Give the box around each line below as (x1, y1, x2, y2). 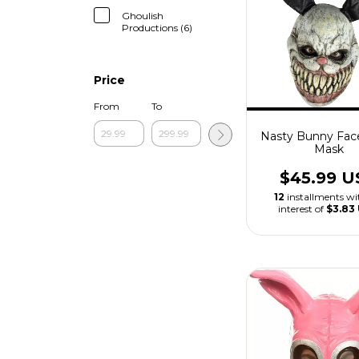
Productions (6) (122, 22, 192, 34)
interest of (278, 202, 327, 215)
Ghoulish (122, 10, 163, 22)
